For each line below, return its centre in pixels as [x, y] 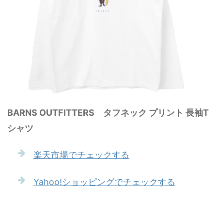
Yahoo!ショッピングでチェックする [104, 182]
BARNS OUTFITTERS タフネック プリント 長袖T [108, 112]
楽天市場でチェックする [81, 155]
